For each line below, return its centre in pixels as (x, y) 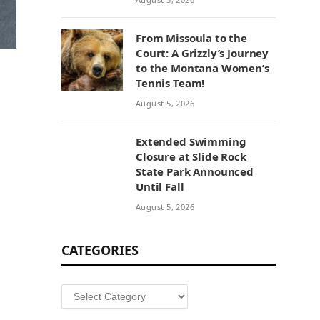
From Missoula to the (191, 38)
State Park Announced (195, 171)
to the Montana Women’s (202, 68)
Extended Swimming (191, 141)
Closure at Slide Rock (191, 156)
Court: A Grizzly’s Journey (202, 53)
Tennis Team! (170, 83)
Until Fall (160, 186)
